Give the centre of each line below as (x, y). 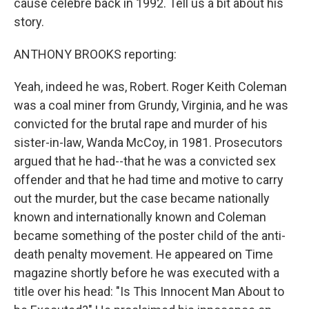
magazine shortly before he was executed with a (147, 273)
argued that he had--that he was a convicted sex (145, 161)
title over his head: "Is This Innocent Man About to (149, 291)
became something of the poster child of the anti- (150, 236)
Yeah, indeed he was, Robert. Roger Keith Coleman (150, 87)
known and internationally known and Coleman (140, 217)
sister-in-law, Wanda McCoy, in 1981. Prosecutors (148, 142)
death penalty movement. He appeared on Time (143, 254)
